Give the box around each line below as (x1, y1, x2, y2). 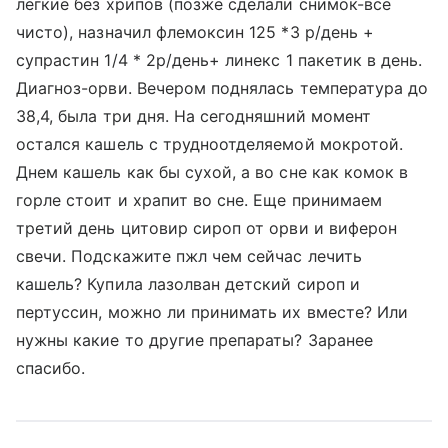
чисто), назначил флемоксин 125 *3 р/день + (16, 22, 375, 42)
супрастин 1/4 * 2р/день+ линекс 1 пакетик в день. (16, 50, 423, 70)
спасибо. (16, 358, 86, 378)
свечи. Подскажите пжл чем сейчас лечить (16, 246, 362, 266)
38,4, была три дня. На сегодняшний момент (16, 106, 371, 126)
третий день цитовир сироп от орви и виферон (16, 218, 398, 238)
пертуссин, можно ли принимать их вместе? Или (16, 302, 409, 322)
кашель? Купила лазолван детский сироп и (16, 274, 360, 294)
